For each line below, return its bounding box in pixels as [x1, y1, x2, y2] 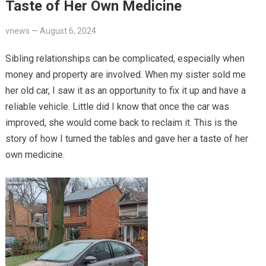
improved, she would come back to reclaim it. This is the [5, 116, 237, 128]
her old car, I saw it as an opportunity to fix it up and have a [5, 84, 246, 96]
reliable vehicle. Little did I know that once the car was [5, 100, 229, 112]
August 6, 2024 [39, 26, 96, 36]
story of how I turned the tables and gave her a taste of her [5, 132, 248, 144]
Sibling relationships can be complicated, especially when [5, 52, 245, 64]
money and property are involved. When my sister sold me [5, 68, 246, 80]
